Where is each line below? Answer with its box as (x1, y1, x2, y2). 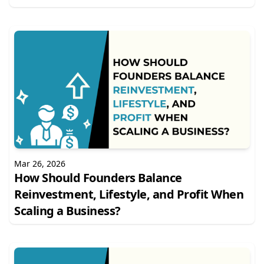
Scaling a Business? (14, 203, 121, 219)
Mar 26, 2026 (14, 158, 65, 169)
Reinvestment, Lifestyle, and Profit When (14, 186, 243, 202)
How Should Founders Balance (14, 170, 182, 186)
